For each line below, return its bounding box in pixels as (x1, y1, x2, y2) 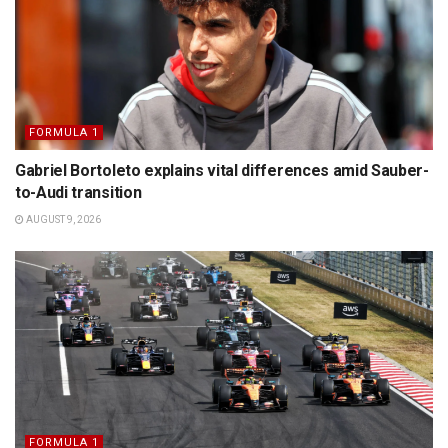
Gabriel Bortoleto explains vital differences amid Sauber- (15, 160, 429, 180)
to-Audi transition (15, 182, 142, 202)
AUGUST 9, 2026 (24, 213, 101, 225)
